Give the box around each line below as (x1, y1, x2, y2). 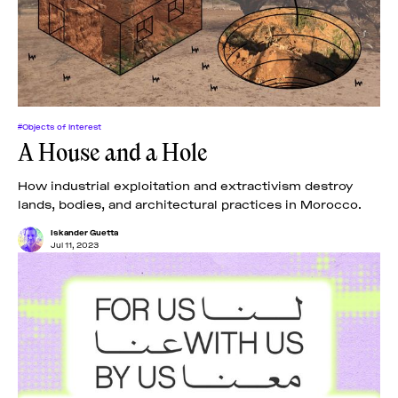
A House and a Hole (18, 135, 208, 170)
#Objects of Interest (18, 121, 101, 131)
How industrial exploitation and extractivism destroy (18, 176, 354, 192)
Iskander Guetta (51, 227, 118, 236)
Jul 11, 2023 (51, 239, 99, 249)
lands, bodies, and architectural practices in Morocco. (18, 195, 362, 211)
